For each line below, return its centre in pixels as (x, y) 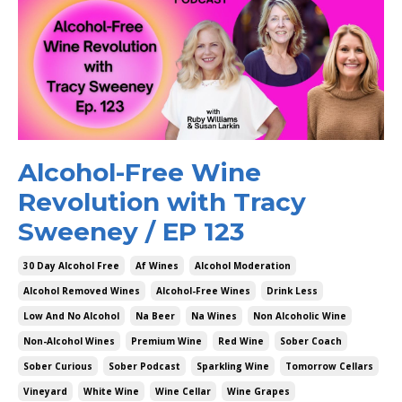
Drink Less (292, 291)
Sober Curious (58, 367)
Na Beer (155, 316)
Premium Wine (166, 341)
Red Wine (241, 341)
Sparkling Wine (233, 367)
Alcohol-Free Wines (203, 291)
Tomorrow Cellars (329, 367)
